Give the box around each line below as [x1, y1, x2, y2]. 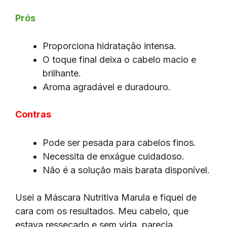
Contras [15, 109, 51, 120]
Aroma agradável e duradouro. [43, 82, 171, 93]
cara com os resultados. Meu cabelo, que [15, 206, 188, 217]
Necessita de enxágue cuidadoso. [43, 151, 184, 162]
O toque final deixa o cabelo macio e [43, 54, 196, 65]
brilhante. [43, 68, 81, 79]
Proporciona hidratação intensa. [43, 41, 176, 52]
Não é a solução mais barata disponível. [43, 165, 210, 176]
